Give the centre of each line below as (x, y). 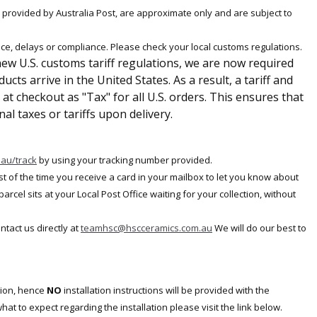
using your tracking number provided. (132, 160)
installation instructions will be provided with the (166, 290)
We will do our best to (259, 228)
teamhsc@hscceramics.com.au (146, 228)
